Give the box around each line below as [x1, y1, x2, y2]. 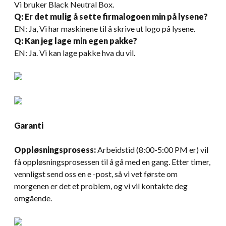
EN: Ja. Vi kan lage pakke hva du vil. [14, 47, 135, 58]
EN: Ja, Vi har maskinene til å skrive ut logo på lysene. [14, 23, 195, 33]
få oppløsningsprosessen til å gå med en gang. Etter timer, [14, 156, 210, 166]
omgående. [14, 193, 52, 203]
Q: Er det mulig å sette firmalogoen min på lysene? [14, 11, 208, 21]
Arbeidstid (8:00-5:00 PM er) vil [96, 144, 208, 154]
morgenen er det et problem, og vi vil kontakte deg [14, 181, 188, 191]
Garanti [14, 120, 43, 130]
